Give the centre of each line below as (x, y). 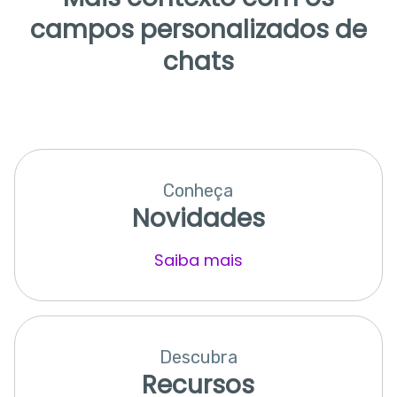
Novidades (198, 218)
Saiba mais (198, 260)
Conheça (198, 190)
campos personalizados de (198, 29)
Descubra (198, 357)
